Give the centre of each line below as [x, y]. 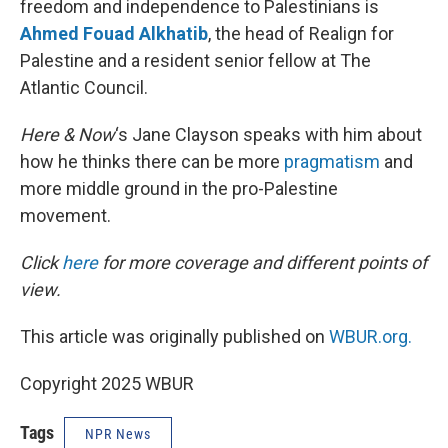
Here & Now [67, 134]
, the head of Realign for [301, 33]
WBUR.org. [370, 336]
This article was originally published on [174, 336]
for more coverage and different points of [262, 262]
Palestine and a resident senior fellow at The [195, 60]
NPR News [118, 434]
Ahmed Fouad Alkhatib [114, 33]
